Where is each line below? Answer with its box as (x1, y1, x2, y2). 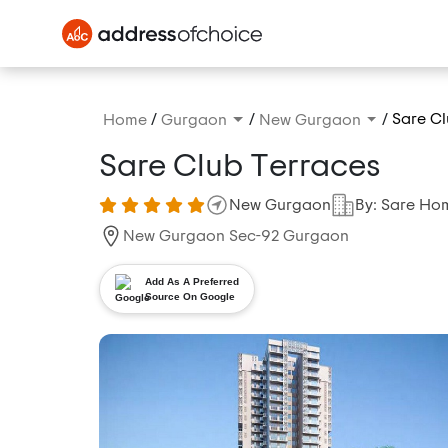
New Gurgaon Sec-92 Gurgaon (123, 228, 349, 245)
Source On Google (145, 291, 235, 303)
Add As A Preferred (145, 276, 239, 288)
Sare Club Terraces (99, 150, 381, 183)
